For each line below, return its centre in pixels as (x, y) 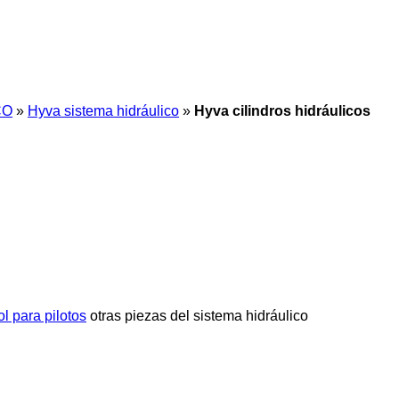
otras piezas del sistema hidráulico (199, 315)
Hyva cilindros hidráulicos (282, 111)
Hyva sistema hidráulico (103, 111)
